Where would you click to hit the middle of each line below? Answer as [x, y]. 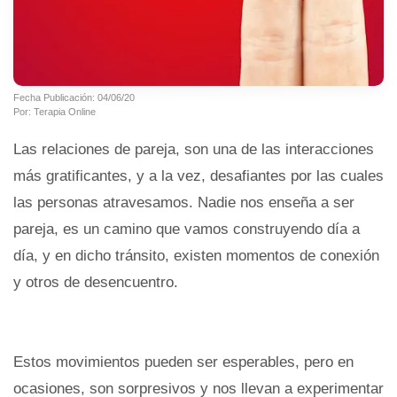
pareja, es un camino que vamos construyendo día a [187, 229]
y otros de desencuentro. [96, 282]
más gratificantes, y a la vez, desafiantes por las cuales [198, 175]
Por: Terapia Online [54, 111]
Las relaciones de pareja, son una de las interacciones [194, 149]
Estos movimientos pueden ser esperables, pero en [183, 362]
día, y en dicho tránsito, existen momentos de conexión [196, 255]
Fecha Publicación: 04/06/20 [74, 97]
